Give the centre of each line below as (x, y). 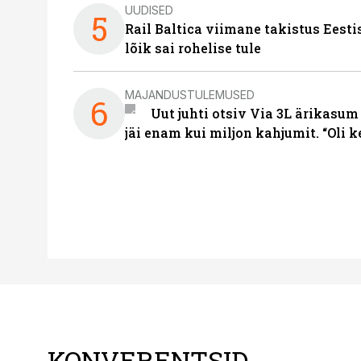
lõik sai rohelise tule (193, 48)
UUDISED (149, 10)
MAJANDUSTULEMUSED (190, 94)
